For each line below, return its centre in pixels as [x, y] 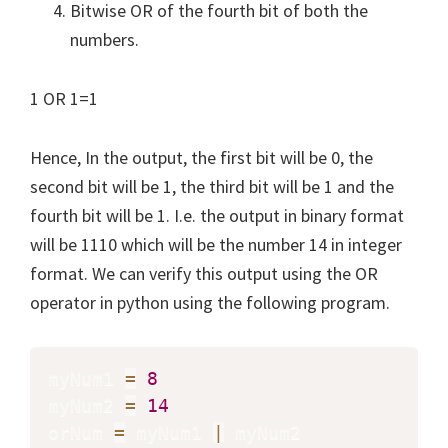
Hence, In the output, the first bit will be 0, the [201, 157]
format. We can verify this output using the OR [204, 273]
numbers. [104, 39]
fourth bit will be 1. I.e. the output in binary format [217, 215]
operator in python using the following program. [212, 302]
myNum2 [86, 405]
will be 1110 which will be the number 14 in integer [216, 244]
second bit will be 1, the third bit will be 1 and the [212, 186]
